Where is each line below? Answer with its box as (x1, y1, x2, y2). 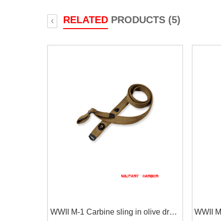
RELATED (63, 14, 108, 25)
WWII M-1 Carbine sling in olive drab (50, 208, 178, 216)
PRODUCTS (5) (108, 14, 181, 25)
